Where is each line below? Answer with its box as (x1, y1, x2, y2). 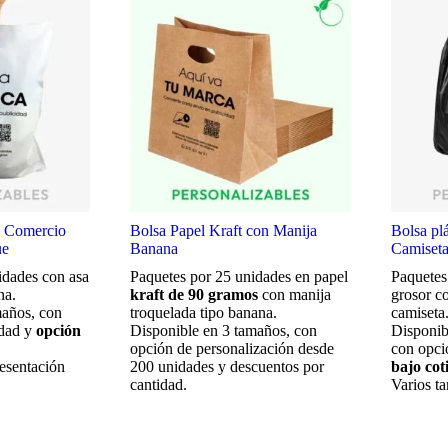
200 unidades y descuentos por (129, 357, 324, 375)
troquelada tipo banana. (129, 303, 277, 321)
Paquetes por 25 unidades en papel (129, 267, 348, 285)
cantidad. (129, 375, 187, 393)
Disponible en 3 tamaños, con (129, 321, 317, 339)
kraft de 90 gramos (129, 285, 258, 303)
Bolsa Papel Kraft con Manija (129, 221, 317, 239)
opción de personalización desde (129, 339, 334, 357)
